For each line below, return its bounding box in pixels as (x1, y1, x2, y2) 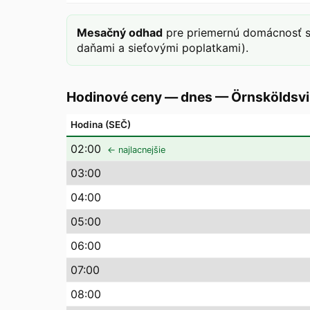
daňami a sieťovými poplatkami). (77, 41, 248, 55)
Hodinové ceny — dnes (66, 89, 212, 105)
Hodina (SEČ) (71, 119, 131, 130)
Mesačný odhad (77, 26, 163, 39)
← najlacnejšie (107, 145, 165, 155)
